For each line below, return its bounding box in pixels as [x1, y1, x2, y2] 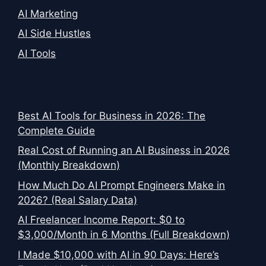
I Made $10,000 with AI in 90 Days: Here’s [18, 248, 219, 261]
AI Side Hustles [18, 27, 91, 40]
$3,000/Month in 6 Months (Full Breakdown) [18, 229, 230, 241]
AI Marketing [18, 7, 78, 20]
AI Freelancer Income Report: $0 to [18, 214, 185, 226]
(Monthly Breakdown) [18, 159, 120, 172]
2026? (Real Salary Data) [18, 194, 137, 206]
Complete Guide [18, 124, 95, 137]
